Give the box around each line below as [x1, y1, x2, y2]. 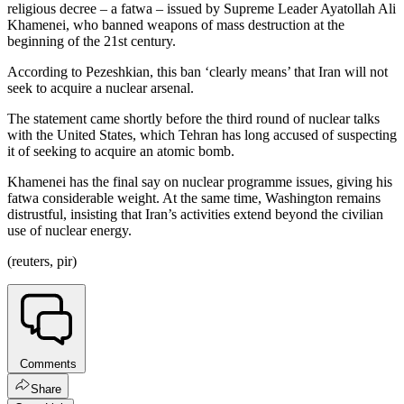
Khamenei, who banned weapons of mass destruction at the [7, 17, 344, 33]
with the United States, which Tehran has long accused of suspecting [7, 127, 397, 143]
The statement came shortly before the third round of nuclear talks [7, 111, 380, 127]
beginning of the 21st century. [7, 33, 176, 50]
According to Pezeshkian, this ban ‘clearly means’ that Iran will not [7, 64, 388, 80]
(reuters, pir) [7, 253, 77, 270]
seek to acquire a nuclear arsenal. [7, 80, 194, 96]
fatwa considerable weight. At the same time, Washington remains [7, 190, 381, 207]
